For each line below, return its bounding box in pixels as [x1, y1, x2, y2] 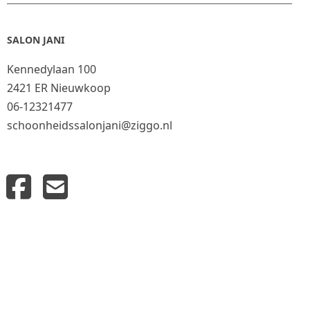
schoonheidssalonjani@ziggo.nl [7, 118, 172, 134]
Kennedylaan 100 [7, 62, 96, 77]
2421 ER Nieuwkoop [7, 80, 111, 96]
